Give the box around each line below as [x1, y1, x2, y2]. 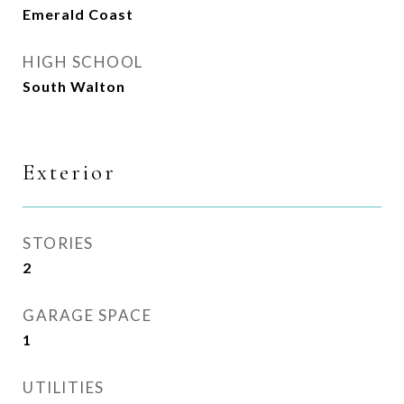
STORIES [23, 234, 94, 252]
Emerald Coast [23, 5, 133, 23]
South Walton [23, 78, 125, 95]
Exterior [23, 159, 116, 186]
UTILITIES [23, 378, 105, 397]
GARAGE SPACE [23, 306, 151, 325]
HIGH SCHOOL [23, 52, 143, 71]
